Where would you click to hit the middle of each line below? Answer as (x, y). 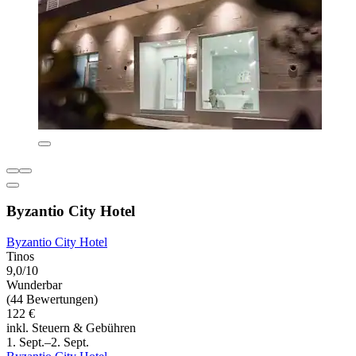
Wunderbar (34, 285)
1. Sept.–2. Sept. (48, 342)
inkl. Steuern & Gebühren (71, 328)
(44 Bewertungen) (52, 300)
